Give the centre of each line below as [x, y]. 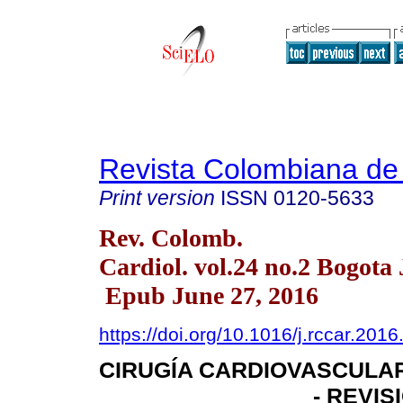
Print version [157, 198]
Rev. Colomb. [171, 237]
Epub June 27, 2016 [209, 295]
